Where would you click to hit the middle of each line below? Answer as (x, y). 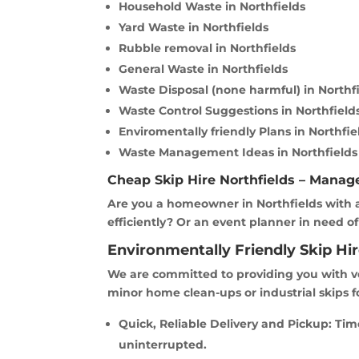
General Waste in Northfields (204, 69)
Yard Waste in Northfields (194, 28)
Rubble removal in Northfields (208, 48)
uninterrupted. (163, 345)
